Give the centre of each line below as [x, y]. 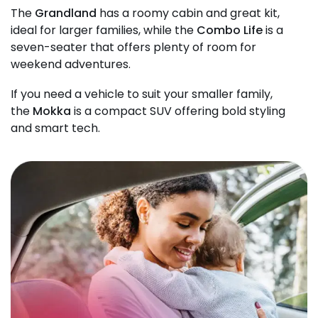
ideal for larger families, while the [104, 30]
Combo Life [230, 30]
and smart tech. [57, 128]
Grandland [66, 13]
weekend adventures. [72, 64]
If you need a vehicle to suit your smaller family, [142, 94]
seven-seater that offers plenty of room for [133, 47]
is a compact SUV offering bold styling [178, 111]
